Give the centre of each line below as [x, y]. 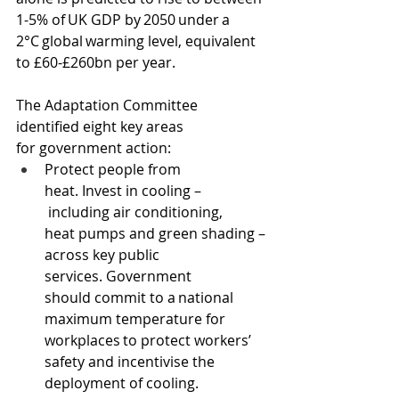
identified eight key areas [102, 126]
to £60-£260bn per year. [96, 62]
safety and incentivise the [131, 362]
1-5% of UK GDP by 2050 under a [125, 20]
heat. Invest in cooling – [123, 191]
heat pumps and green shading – [157, 233]
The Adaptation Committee [109, 105]
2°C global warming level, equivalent [138, 41]
